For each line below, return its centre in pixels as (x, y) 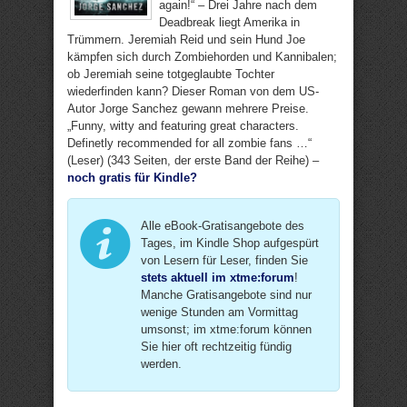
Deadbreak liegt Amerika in (229, 22)
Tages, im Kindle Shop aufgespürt (230, 243)
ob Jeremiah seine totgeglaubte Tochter (171, 74)
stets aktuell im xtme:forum (218, 278)
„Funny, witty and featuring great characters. (183, 126)
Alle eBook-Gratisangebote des (223, 226)
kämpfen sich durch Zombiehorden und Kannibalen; (202, 57)
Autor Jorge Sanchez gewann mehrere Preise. (188, 109)
